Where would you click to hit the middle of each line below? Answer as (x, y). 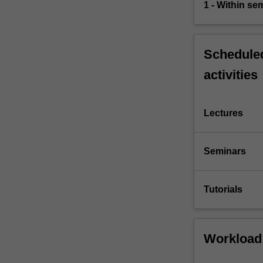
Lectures (223, 113)
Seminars (225, 151)
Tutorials (223, 190)
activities (230, 75)
